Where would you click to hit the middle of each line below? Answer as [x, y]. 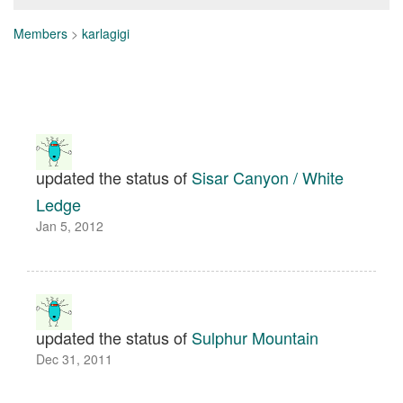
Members [40, 33]
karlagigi [106, 33]
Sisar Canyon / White [268, 177]
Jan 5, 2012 [70, 226]
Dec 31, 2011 [74, 359]
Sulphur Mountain [255, 337]
